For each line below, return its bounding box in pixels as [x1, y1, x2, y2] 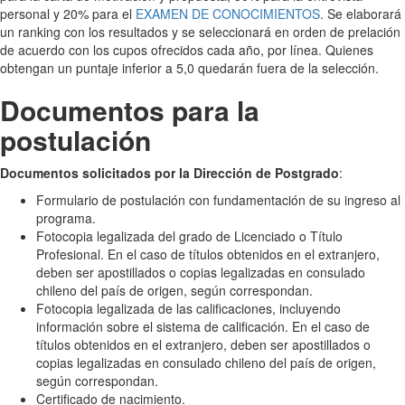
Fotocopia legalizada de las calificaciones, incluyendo [36, 298, 341, 317]
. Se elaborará [320, 4, 401, 23]
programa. [36, 208, 96, 227]
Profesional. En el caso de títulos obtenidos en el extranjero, [36, 244, 380, 263]
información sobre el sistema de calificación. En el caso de [36, 316, 370, 335]
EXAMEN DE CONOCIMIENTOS [136, 4, 320, 23]
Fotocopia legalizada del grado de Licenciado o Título [36, 226, 343, 245]
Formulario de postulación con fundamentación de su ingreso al [36, 190, 400, 209]
